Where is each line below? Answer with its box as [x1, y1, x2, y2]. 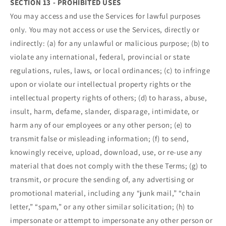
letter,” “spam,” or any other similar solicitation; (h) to [10, 201, 194, 211]
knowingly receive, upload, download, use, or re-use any [10, 147, 203, 157]
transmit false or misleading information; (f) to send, [10, 133, 189, 143]
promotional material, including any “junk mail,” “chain [10, 188, 201, 198]
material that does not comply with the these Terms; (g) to [10, 160, 207, 171]
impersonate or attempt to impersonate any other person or [10, 215, 213, 225]
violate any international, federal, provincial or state [10, 51, 191, 62]
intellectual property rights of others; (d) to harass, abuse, [10, 92, 207, 102]
